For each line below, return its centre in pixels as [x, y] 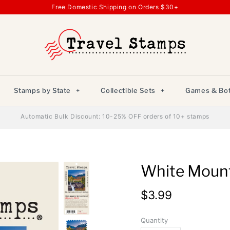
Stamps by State [43, 90]
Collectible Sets [129, 90]
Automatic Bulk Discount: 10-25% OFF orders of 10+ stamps [115, 116]
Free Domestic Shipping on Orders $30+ [115, 7]
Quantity [154, 220]
